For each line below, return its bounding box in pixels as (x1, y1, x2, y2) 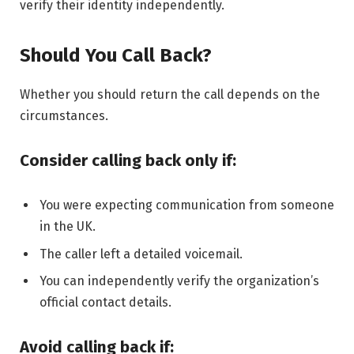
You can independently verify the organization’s (40, 273, 319, 288)
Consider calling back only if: (20, 150, 236, 170)
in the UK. (40, 219, 96, 235)
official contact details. (40, 294, 171, 310)
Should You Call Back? (20, 43, 212, 66)
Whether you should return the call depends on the (20, 86, 320, 102)
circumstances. (20, 107, 108, 123)
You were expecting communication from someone (40, 198, 334, 213)
